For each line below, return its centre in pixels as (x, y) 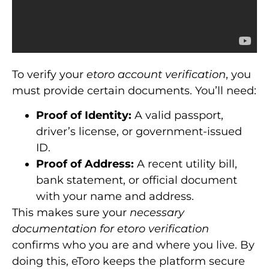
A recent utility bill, (186, 164)
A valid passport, (177, 115)
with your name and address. (115, 196)
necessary (157, 213)
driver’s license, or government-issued (139, 131)
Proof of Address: (85, 164)
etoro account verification (156, 74)
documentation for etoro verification (110, 229)
